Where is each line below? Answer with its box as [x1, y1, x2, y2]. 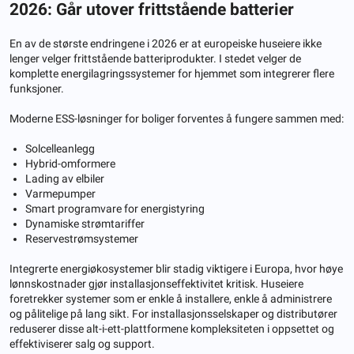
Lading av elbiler [25, 171, 104, 185]
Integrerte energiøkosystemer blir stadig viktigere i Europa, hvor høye [9, 262, 343, 275]
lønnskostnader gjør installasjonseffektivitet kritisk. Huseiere [9, 277, 303, 290]
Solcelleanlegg [25, 141, 95, 155]
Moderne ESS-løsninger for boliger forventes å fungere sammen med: [9, 111, 344, 125]
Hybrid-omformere [25, 156, 115, 170]
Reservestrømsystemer [25, 232, 138, 245]
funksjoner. [9, 81, 64, 95]
